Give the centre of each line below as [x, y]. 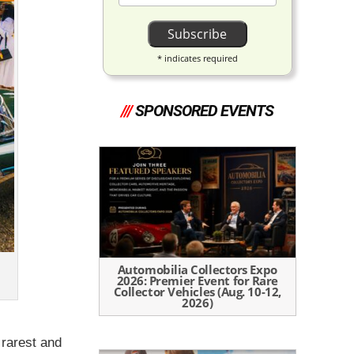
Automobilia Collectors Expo [197, 269]
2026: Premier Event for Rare [197, 280]
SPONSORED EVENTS [205, 111]
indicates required [200, 58]
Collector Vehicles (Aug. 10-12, [197, 291]
